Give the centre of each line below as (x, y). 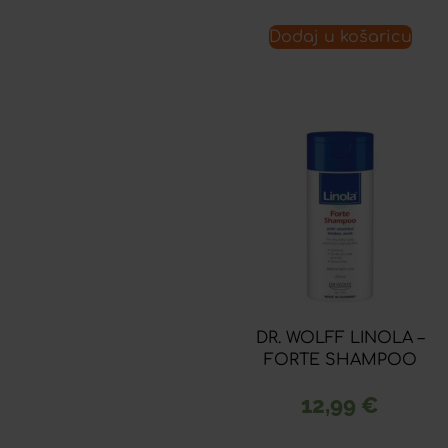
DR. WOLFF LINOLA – (340, 337)
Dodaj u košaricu (340, 36)
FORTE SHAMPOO (340, 359)
